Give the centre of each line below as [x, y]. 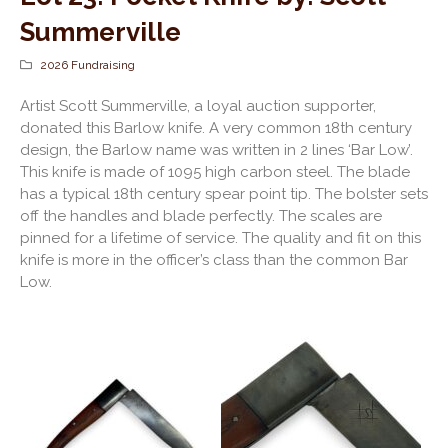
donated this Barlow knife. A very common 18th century [216, 128]
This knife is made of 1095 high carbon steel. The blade [215, 172]
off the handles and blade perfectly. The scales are [201, 216]
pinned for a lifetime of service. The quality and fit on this [220, 238]
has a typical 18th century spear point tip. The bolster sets [224, 194]
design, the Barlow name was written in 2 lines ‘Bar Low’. [216, 150]
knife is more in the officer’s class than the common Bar [214, 260]
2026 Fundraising [87, 65]
